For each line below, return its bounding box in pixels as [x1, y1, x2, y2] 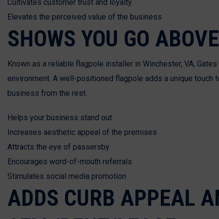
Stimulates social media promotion [7, 171, 126, 181]
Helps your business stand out [7, 112, 112, 122]
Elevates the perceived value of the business [7, 12, 162, 22]
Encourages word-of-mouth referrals [7, 156, 132, 166]
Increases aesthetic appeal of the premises [7, 127, 157, 137]
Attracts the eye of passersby [7, 142, 109, 152]
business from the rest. [7, 88, 87, 98]
